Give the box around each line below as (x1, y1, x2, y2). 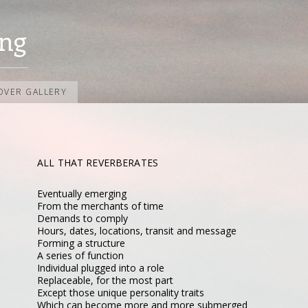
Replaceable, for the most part (37, 274, 173, 287)
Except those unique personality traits (37, 286, 204, 299)
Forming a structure (37, 236, 125, 250)
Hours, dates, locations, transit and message (37, 224, 236, 237)
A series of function (37, 249, 124, 262)
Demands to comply (37, 212, 128, 225)
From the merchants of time (37, 199, 164, 212)
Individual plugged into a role (37, 261, 164, 274)
